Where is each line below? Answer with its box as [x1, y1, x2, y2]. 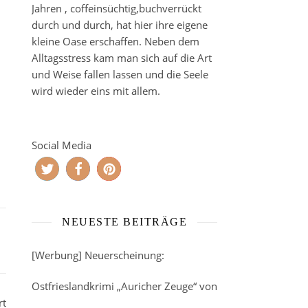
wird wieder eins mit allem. [32, 84, 160, 98]
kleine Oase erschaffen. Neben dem [32, 34, 199, 48]
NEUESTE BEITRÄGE [62, 216, 187, 228]
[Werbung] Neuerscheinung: [32, 248, 164, 262]
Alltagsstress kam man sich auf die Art [32, 51, 212, 65]
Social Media [32, 138, 91, 152]
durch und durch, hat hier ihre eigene [32, 18, 208, 32]
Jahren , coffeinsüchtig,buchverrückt [32, 1, 201, 15]
